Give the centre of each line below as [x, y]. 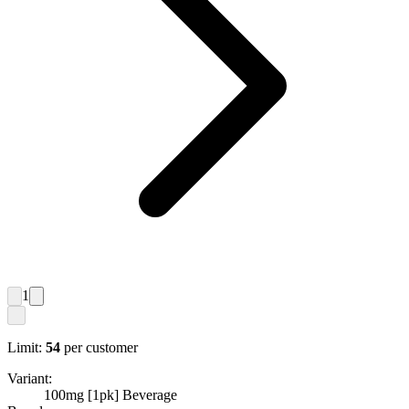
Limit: [25, 348]
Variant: [30, 379]
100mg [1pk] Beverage [110, 395]
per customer [101, 348]
